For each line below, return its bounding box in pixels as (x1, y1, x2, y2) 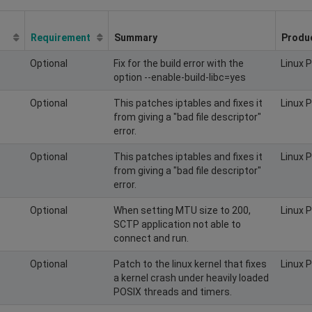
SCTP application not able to (114, 218, 241, 230)
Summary (114, 31, 157, 43)
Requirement (31, 31, 91, 43)
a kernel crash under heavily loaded (114, 272, 269, 283)
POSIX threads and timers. (114, 286, 232, 297)
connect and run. (114, 232, 189, 244)
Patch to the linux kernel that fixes (114, 258, 267, 270)
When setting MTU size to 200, (114, 204, 251, 216)
